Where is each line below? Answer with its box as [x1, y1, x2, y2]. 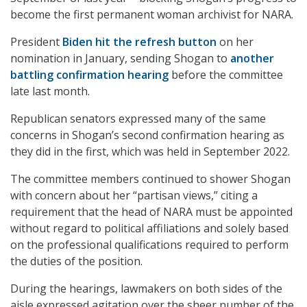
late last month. [10, 84, 90, 99]
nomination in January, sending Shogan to [10, 51, 230, 66]
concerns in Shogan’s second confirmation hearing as [10, 127, 284, 143]
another [230, 51, 274, 66]
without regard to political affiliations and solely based [10, 221, 288, 236]
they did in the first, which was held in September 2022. [10, 144, 290, 160]
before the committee [169, 67, 283, 83]
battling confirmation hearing [10, 67, 169, 83]
